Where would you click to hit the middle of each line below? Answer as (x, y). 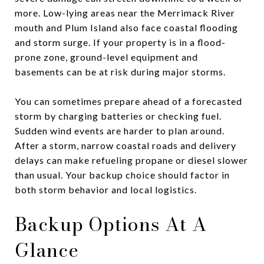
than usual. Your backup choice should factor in (122, 174)
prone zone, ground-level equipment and (106, 57)
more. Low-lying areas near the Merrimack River (125, 12)
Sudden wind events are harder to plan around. (120, 130)
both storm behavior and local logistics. (106, 189)
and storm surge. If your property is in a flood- (120, 42)
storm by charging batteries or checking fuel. (118, 115)
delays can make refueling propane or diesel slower (131, 160)
